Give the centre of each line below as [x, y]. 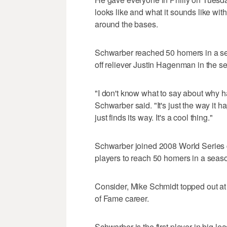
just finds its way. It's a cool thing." [154, 117]
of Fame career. [122, 198]
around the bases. [126, 24]
